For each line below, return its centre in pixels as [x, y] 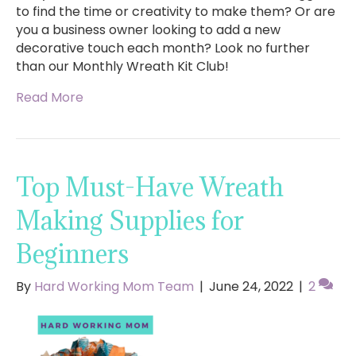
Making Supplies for [130, 221]
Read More [50, 98]
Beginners [72, 254]
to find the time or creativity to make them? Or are [176, 12]
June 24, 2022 [251, 287]
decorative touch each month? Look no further [163, 48]
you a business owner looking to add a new [148, 30]
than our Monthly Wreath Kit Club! [122, 67]
